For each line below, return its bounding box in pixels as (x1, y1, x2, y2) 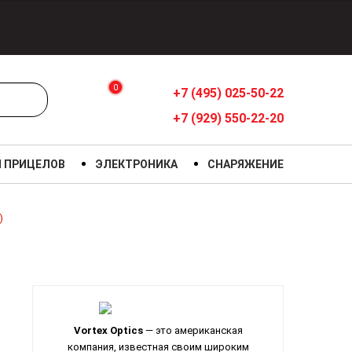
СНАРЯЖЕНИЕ (207, 158, 284, 170)
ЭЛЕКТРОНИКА (95, 158, 178, 170)
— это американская (142, 324, 243, 337)
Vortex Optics (73, 324, 143, 337)
